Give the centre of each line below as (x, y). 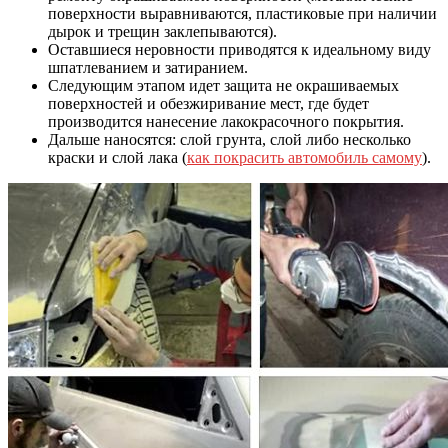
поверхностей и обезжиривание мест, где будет (208, 104)
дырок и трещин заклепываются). (162, 32)
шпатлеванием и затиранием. (148, 68)
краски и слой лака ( (117, 158)
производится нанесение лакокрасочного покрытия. (226, 122)
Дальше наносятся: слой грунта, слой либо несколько (229, 140)
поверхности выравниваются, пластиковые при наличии (242, 14)
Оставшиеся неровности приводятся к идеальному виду (241, 50)
